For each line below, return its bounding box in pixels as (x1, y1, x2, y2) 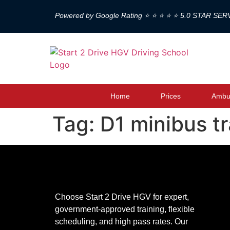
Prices (161, 92, 181, 100)
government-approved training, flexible (55, 205, 195, 214)
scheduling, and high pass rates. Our (55, 217, 188, 226)
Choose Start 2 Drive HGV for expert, (55, 193, 189, 201)
